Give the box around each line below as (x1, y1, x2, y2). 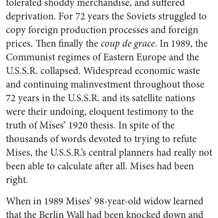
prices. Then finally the (6, 36, 101, 51)
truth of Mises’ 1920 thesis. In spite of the (6, 118, 175, 132)
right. (6, 173, 28, 187)
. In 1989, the (155, 36, 208, 51)
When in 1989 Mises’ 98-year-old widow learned (6, 194, 203, 208)
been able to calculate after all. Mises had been (6, 159, 194, 173)
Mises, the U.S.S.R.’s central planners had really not (6, 145, 212, 160)
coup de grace (101, 36, 155, 51)
